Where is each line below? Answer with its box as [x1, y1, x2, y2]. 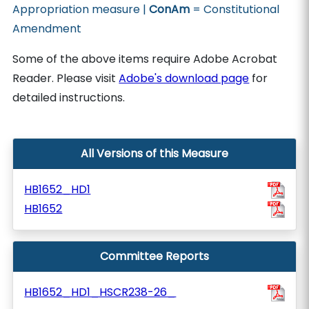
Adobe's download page [119, 70, 250, 86]
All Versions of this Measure [81, 146, 228, 161]
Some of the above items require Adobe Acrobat [12, 51, 278, 67]
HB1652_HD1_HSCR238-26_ [24, 284, 177, 300]
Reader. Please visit [12, 70, 119, 86]
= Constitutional [190, 1, 280, 17]
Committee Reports [100, 248, 209, 264]
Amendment [12, 21, 82, 37]
